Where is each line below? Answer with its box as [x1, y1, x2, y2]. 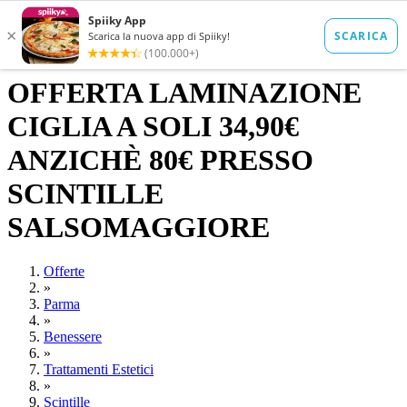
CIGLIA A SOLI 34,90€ [7, 110, 299, 143]
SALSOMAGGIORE [7, 211, 270, 243]
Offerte [44, 263, 84, 280]
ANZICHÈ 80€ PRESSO [7, 144, 313, 176]
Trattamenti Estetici [44, 362, 154, 378]
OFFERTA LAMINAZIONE [7, 76, 362, 109]
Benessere [44, 329, 102, 345]
